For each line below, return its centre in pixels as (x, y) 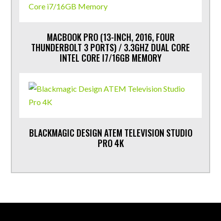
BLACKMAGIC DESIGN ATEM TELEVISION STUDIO (110, 132)
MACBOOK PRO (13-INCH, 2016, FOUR (110, 37)
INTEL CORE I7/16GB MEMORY (110, 57)
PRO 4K (110, 143)
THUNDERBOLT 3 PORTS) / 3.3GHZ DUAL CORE (110, 47)
